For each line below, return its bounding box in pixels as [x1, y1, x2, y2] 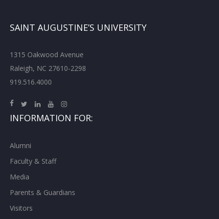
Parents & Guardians [10, 188, 75, 197]
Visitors [10, 203, 33, 213]
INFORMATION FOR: [10, 112, 93, 124]
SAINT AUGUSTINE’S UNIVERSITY [10, 22, 147, 34]
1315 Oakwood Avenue [10, 50, 84, 60]
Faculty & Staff [10, 156, 56, 166]
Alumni [10, 141, 31, 151]
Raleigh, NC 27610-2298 [10, 64, 86, 73]
